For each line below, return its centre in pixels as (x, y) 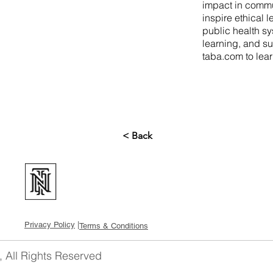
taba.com (223, 56)
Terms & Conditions (114, 225)
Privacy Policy (50, 224)
